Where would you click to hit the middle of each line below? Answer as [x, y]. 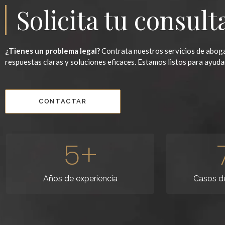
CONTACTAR [63, 101]
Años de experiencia [80, 179]
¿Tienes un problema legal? [52, 50]
